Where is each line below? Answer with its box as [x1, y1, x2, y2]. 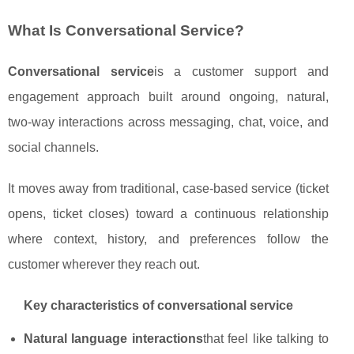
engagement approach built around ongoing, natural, [8, 90, 329, 104]
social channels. [8, 141, 99, 155]
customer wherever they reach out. [8, 258, 200, 272]
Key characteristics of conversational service [24, 299, 293, 313]
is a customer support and [153, 65, 329, 79]
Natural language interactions [24, 332, 203, 346]
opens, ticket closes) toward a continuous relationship [8, 207, 329, 221]
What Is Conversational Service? [8, 22, 244, 40]
